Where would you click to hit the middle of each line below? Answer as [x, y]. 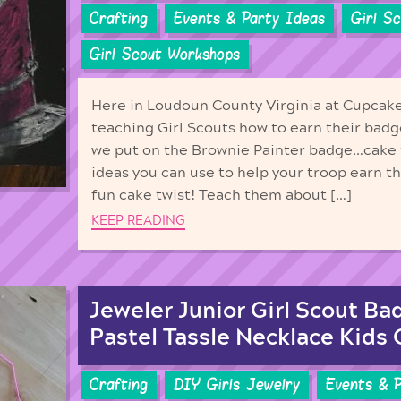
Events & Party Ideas [249, 18]
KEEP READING [138, 221]
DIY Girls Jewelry [237, 384]
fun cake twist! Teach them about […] [222, 196]
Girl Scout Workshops [165, 54]
